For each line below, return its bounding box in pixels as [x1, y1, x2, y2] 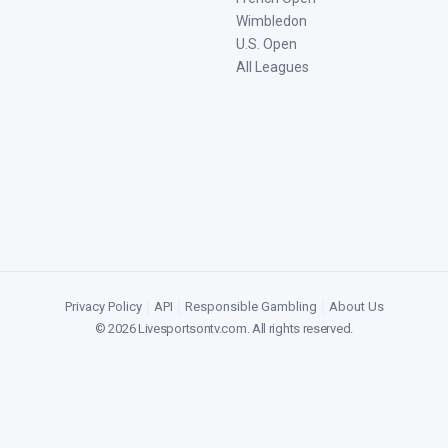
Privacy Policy [64, 298, 142, 314]
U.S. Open [236, 35, 297, 52]
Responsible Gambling [184, 298, 317, 314]
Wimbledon [236, 12, 307, 29]
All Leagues [236, 58, 309, 75]
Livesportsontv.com [137, 320, 247, 336]
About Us [328, 298, 384, 314]
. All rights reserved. [246, 320, 353, 336]
